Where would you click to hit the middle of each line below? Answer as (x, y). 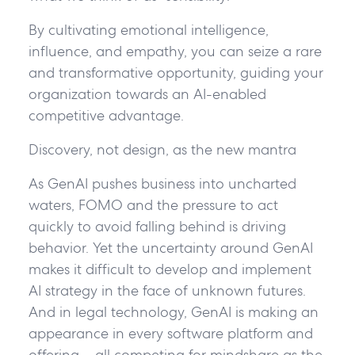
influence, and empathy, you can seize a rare (175, 51)
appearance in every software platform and (170, 333)
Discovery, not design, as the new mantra (164, 149)
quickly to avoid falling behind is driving (157, 226)
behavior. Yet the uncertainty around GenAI (170, 247)
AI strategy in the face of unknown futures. (167, 290)
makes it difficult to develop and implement (170, 269)
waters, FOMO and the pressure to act (153, 204)
